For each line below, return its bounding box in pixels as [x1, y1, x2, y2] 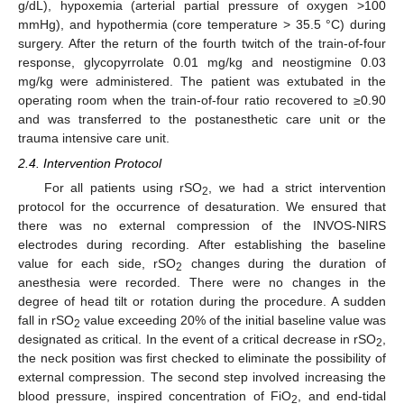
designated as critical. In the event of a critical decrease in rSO [18, 331, 376, 346]
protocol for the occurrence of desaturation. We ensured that [18, 198, 386, 214]
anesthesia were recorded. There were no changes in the [18, 274, 386, 289]
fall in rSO [18, 312, 74, 327]
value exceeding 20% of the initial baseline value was [80, 312, 386, 327]
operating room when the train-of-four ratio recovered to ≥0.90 [18, 92, 386, 107]
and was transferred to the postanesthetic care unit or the [18, 111, 386, 126]
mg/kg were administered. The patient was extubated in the [18, 73, 386, 88]
